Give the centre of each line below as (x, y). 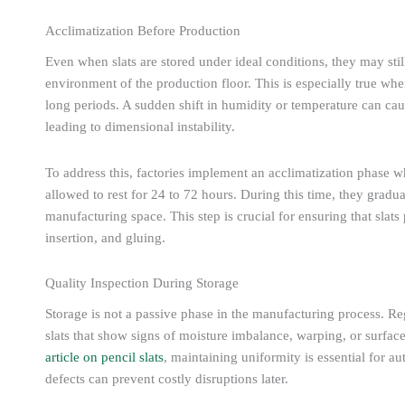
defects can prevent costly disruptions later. (167, 379)
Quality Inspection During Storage (142, 283)
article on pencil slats (104, 358)
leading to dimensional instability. (140, 127)
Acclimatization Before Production (143, 30)
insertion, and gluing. (105, 237)
